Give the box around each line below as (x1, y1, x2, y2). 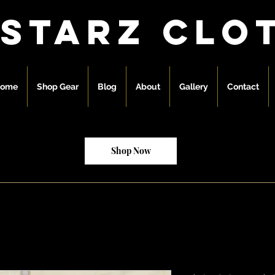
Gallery (179, 82, 208, 91)
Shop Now (110, 145, 151, 157)
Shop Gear (37, 82, 79, 91)
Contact (227, 82, 259, 91)
